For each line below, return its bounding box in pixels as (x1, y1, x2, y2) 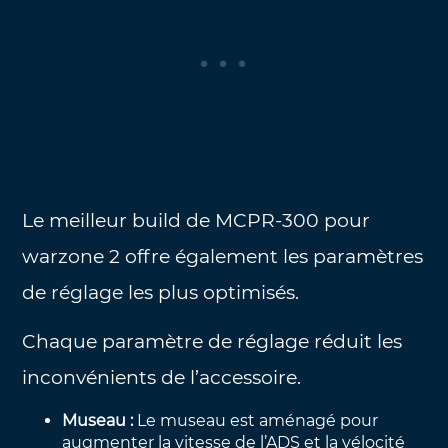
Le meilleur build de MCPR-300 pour (22, 209, 371, 233)
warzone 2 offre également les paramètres (22, 245, 424, 269)
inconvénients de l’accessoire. (22, 365, 302, 389)
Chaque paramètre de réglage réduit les (22, 329, 403, 353)
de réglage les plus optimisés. (22, 281, 300, 305)
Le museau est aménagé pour (137, 410, 379, 430)
